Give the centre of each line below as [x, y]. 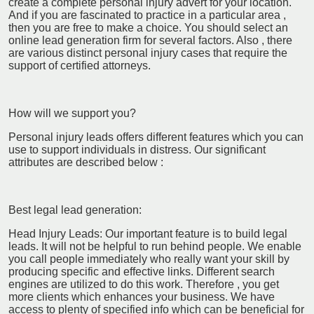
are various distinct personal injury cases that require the [148, 53]
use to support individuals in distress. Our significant [137, 149]
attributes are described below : [86, 162]
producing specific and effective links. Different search [142, 271]
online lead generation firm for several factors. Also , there [150, 40]
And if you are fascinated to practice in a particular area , [147, 15]
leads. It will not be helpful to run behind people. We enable [155, 246]
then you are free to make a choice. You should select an [148, 27]
